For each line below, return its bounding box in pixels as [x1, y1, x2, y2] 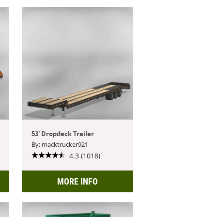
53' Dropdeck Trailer [31, 129, 94, 138]
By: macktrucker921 [31, 139, 89, 149]
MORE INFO [57, 176, 98, 186]
